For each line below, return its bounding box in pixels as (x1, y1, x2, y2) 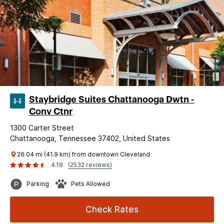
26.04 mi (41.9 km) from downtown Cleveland (17, 150, 150, 158)
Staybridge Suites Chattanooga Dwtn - (29, 94, 194, 104)
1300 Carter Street (10, 123, 74, 132)
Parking (26, 179, 49, 187)
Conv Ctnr (29, 106, 72, 116)
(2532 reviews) (68, 160, 112, 168)
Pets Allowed (71, 179, 110, 187)
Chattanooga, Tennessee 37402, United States (10, 133, 170, 142)
